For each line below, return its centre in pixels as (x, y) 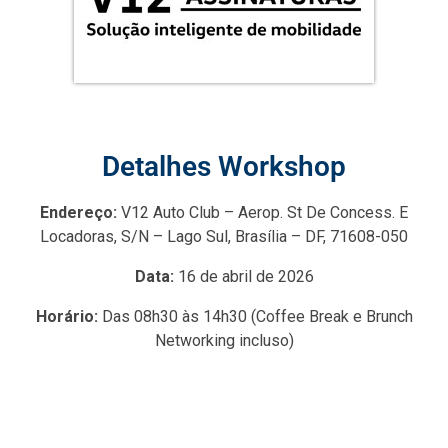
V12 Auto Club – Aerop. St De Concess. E (262, 213)
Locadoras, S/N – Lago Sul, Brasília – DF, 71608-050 (224, 237)
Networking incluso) (224, 341)
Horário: (66, 317)
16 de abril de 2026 (243, 277)
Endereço (76, 213)
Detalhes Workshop (224, 167)
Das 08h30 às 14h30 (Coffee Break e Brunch (255, 317)
